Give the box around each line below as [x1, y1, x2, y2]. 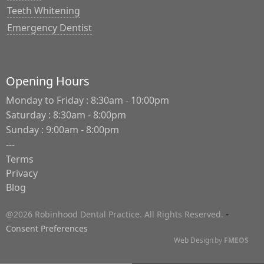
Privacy [6, 167, 38, 180]
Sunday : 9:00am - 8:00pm [6, 123, 119, 137]
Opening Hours [6, 73, 90, 90]
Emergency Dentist [7, 21, 92, 35]
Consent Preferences [6, 223, 88, 235]
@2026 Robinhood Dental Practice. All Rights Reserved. [6, 209, 223, 220]
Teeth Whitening [7, 4, 80, 18]
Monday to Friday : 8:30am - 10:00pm [6, 94, 169, 107]
